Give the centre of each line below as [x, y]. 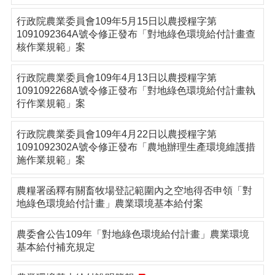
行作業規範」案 [51, 103]
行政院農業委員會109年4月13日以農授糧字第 [117, 78]
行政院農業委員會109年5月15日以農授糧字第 [117, 21]
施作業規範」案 [51, 160]
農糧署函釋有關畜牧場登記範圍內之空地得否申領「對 [134, 191]
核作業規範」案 [51, 47]
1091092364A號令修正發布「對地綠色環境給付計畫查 [136, 34]
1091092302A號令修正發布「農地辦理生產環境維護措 [136, 147]
